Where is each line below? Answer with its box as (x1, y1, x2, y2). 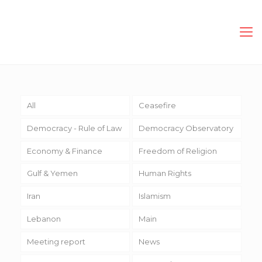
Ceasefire (138, 100, 176, 110)
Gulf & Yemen (26, 168, 78, 178)
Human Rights (138, 168, 191, 178)
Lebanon (26, 213, 61, 223)
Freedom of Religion (138, 146, 217, 156)
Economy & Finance (26, 146, 102, 156)
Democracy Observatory (138, 123, 233, 133)
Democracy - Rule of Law (26, 123, 122, 133)
